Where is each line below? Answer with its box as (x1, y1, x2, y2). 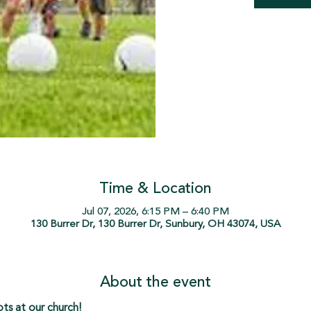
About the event (100, 274, 211, 290)
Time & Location (99, 180, 212, 196)
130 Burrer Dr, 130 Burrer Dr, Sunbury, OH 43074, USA (31, 219, 280, 230)
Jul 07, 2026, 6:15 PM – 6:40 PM (82, 206, 229, 217)
